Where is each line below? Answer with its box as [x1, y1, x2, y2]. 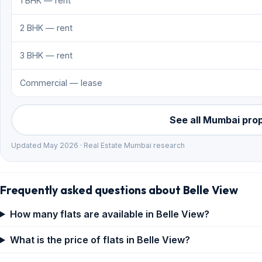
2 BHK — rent [20, 22, 73, 33]
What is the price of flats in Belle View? [9, 233, 190, 246]
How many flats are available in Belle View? [9, 208, 209, 220]
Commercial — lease [20, 77, 102, 88]
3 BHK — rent [20, 50, 73, 60]
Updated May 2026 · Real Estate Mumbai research [11, 141, 185, 150]
